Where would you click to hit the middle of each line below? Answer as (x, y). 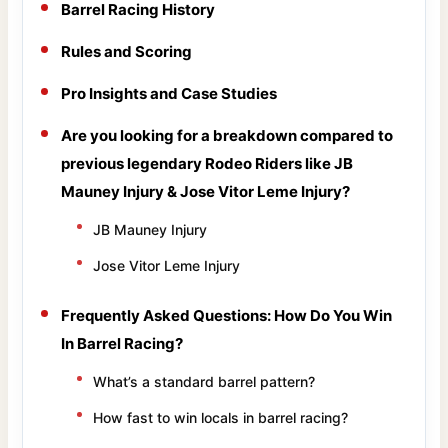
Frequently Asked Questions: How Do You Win (227, 315)
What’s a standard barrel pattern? (204, 381)
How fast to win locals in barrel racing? (221, 417)
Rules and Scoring (127, 51)
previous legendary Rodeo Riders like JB (207, 163)
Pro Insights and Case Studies (169, 93)
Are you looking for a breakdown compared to (227, 135)
